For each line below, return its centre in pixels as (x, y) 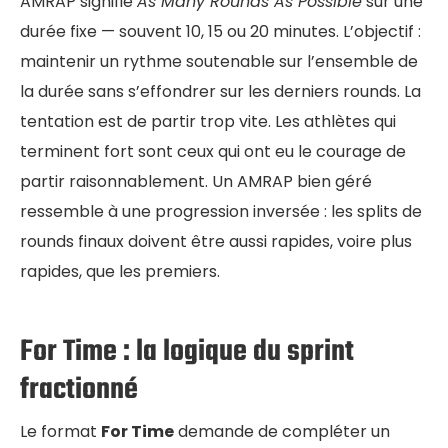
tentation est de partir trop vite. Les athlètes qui (208, 121)
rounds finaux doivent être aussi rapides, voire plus (216, 241)
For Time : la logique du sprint (187, 351)
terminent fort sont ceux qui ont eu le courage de (213, 151)
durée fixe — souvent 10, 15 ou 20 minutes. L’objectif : (220, 31)
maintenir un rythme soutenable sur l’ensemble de (219, 61)
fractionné (79, 389)
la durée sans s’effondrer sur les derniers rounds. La (220, 91)
